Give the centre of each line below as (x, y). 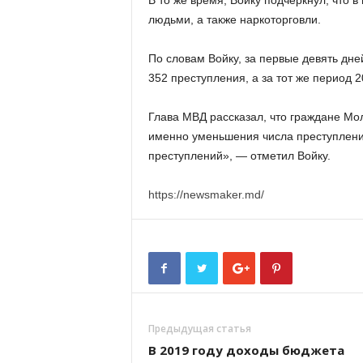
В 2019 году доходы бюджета (246, 350)
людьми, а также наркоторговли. (234, 19)
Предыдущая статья (199, 329)
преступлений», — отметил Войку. (239, 156)
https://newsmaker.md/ (206, 194)
